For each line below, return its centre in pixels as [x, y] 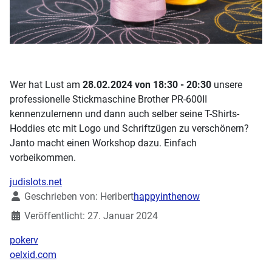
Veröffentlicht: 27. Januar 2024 [91, 216]
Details [24, 195]
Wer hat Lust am [46, 84]
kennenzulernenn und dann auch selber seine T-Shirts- [124, 114]
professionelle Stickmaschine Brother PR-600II [108, 99]
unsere [227, 84]
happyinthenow [167, 196]
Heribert [117, 196]
